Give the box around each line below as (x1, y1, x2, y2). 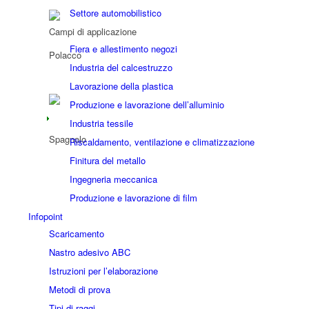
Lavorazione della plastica (69, 79, 173, 92)
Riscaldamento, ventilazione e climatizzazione (69, 135, 255, 148)
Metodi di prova (48, 283, 110, 296)
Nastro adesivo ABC (48, 246, 130, 259)
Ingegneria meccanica (69, 172, 157, 186)
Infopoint (28, 210, 63, 223)
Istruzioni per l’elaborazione (48, 264, 158, 277)
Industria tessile (69, 117, 133, 130)
